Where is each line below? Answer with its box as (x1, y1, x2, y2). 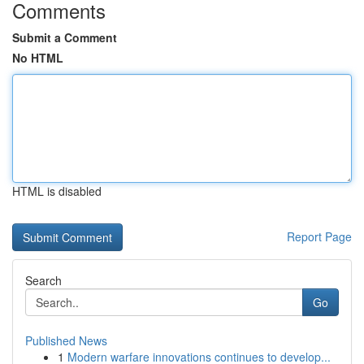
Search (25, 272, 62, 288)
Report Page (287, 228, 352, 245)
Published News (25, 332, 107, 349)
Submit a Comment (12, 29, 117, 45)
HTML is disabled (12, 183, 102, 199)
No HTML (12, 50, 63, 66)
